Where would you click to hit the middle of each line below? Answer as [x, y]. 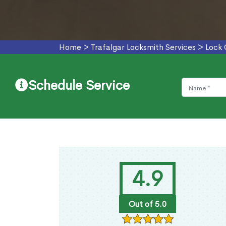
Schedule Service [79, 86]
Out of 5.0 [147, 204]
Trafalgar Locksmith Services [143, 47]
